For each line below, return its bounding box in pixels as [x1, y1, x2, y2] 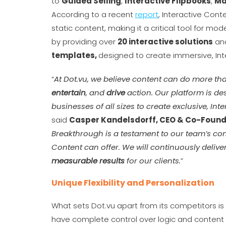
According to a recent [51, 9, 135, 20]
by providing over [51, 36, 118, 47]
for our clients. [125, 155, 181, 166]
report [135, 9, 158, 20]
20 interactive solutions [118, 36, 213, 47]
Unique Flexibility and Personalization [51, 177, 214, 189]
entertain [51, 87, 86, 98]
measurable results [51, 155, 125, 166]
